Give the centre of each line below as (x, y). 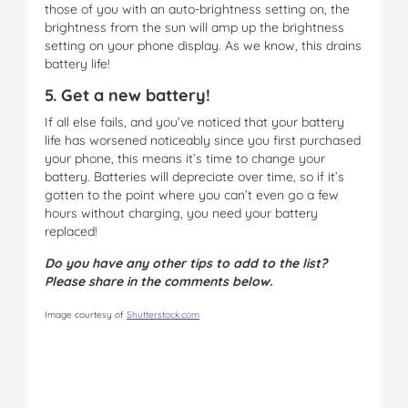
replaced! (71, 231)
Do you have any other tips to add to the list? (186, 263)
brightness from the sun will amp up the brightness (194, 27)
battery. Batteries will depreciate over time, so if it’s (194, 176)
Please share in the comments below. (158, 281)
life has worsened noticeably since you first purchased (203, 140)
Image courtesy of (86, 314)
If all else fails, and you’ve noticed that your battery (194, 122)
